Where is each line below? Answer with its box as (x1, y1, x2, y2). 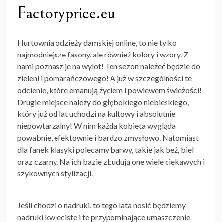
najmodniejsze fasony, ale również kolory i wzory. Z (17, 50, 188, 59)
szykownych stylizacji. (17, 168, 93, 178)
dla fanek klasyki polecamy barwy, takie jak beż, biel (17, 145, 194, 155)
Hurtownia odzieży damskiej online (17, 38, 136, 48)
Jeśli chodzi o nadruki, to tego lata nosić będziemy (17, 200, 186, 210)
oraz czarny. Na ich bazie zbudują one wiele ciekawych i (17, 157, 205, 166)
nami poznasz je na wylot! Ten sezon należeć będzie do (17, 61, 200, 71)
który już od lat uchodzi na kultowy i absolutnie (17, 109, 175, 119)
